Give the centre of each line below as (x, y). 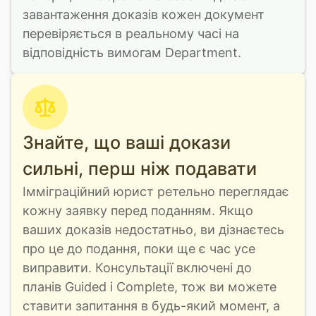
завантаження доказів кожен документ (144, 14)
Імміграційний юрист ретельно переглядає (156, 192)
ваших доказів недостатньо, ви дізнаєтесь (153, 230)
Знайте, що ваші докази (127, 142)
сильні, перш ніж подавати (140, 169)
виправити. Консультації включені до (137, 268)
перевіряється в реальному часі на (131, 34)
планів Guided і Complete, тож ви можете (150, 287)
